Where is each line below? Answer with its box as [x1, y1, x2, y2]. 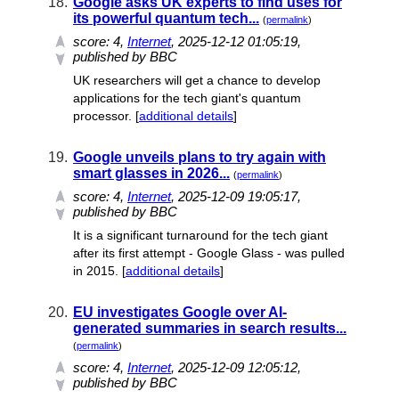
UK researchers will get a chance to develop [73, 73, 321, 87]
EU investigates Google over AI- [73, 305, 287, 320]
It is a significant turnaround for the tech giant [73, 228, 328, 242]
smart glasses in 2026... [73, 166, 230, 181]
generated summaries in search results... [73, 321, 346, 336]
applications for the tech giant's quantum [73, 91, 301, 105]
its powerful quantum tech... [73, 11, 259, 26]
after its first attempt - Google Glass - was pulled [73, 246, 345, 260]
